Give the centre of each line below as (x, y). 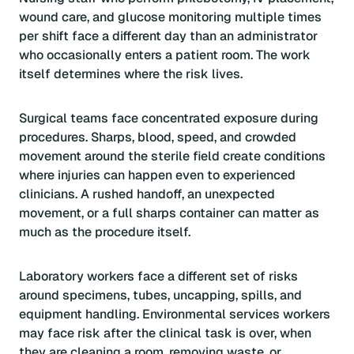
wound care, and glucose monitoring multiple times (170, 17)
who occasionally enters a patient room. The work (165, 55)
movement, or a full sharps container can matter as (169, 213)
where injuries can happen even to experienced (157, 175)
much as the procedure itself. (105, 232)
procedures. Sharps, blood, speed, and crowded (158, 137)
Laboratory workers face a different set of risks (158, 277)
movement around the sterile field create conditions (172, 156)
